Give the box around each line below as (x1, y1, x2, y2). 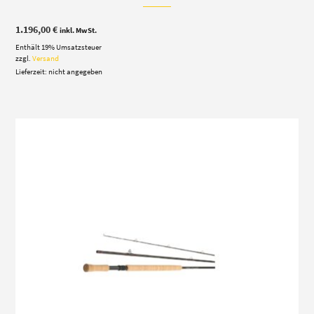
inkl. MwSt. (60, 25, 97, 36)
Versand (32, 53, 60, 64)
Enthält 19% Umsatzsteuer (15, 42, 102, 53)
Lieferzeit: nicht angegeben (15, 67, 103, 77)
